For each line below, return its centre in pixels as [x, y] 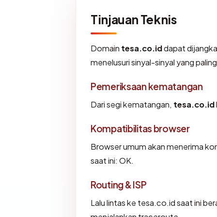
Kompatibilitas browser [140, 129]
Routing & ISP [119, 185]
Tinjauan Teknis [134, 20]
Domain [106, 48]
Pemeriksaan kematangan [147, 86]
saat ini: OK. [112, 161]
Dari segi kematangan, [132, 105]
